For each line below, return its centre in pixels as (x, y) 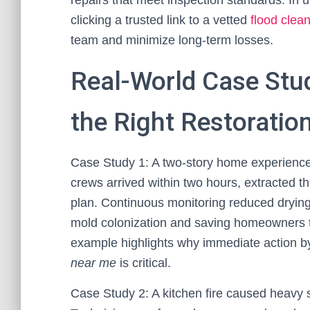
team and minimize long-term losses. (172, 40)
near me (93, 263)
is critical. (144, 263)
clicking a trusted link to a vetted (161, 20)
